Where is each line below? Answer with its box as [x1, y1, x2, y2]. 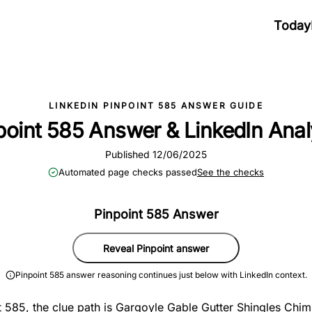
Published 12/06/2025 [105, 148, 207, 160]
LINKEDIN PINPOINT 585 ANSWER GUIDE [49, 100, 263, 111]
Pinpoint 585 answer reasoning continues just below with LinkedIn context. [15, 270, 307, 280]
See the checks [197, 166, 264, 178]
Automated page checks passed [58, 166, 197, 178]
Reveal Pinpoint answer [103, 242, 209, 254]
